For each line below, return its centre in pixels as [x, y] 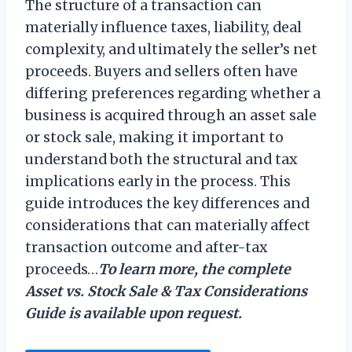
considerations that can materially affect [168, 226]
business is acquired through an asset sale [171, 116]
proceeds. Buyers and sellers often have [161, 72]
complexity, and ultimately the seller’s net [171, 50]
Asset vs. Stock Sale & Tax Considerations [166, 292]
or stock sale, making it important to [154, 138]
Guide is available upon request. [134, 314]
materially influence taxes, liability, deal [163, 28]
